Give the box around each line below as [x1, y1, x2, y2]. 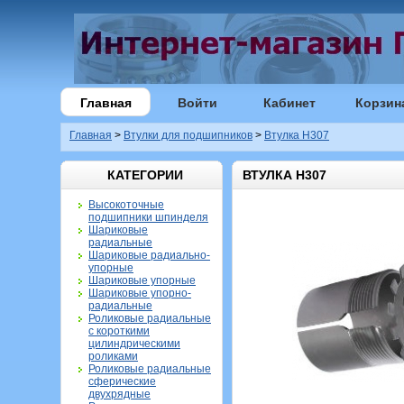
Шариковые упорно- [88, 287, 191, 299]
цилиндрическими [88, 337, 180, 350]
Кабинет [263, 96, 316, 110]
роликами [88, 350, 138, 363]
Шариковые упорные [88, 274, 196, 287]
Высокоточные [88, 198, 164, 211]
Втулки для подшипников [124, 129, 252, 142]
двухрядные [88, 388, 151, 400]
